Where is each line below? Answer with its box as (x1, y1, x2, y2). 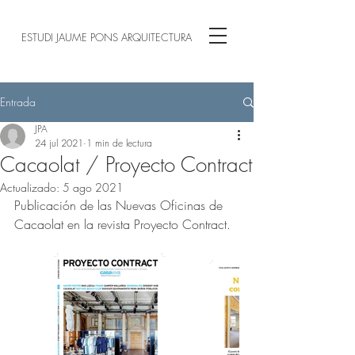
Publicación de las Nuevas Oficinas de (14, 197, 227, 214)
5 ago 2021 (63, 180, 124, 195)
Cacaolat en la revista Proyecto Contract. (14, 216, 231, 233)
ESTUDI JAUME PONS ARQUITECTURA (21, 30, 192, 44)
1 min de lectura (86, 136, 152, 150)
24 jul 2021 (35, 136, 83, 150)
